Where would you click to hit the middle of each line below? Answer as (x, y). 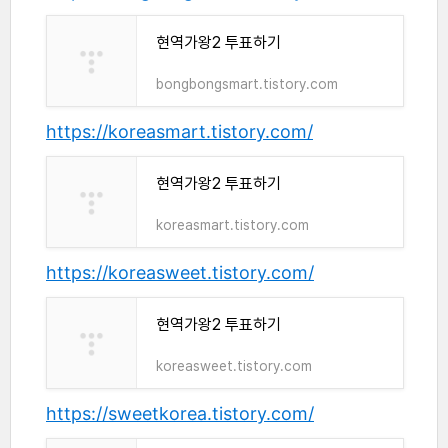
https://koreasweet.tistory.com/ (180, 273)
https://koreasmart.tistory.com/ (179, 132)
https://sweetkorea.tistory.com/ (180, 414)
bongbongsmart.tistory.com (247, 84)
